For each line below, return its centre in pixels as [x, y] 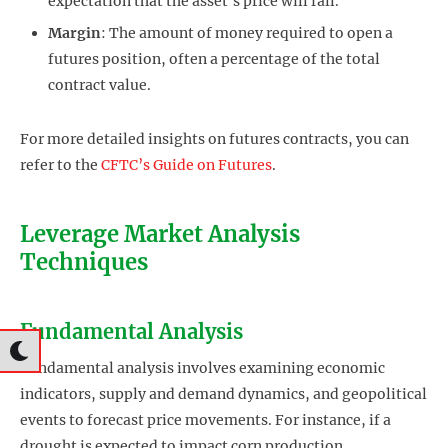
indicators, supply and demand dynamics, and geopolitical [223, 394]
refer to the [60, 164]
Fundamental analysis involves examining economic [202, 368]
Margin [74, 32]
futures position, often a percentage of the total [214, 58]
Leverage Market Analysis [160, 233]
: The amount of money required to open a [247, 32]
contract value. [99, 84]
